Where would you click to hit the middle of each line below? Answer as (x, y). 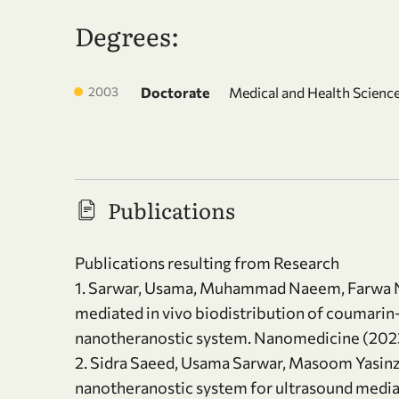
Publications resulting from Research (207, 263)
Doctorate (175, 92)
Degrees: (127, 36)
